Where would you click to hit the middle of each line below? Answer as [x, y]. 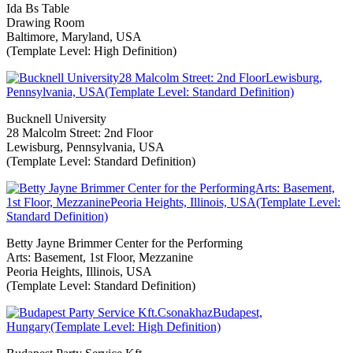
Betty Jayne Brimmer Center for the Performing [124, 243]
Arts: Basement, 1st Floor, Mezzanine [100, 257]
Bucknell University [56, 118]
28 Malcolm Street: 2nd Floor [80, 132]
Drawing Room [45, 22]
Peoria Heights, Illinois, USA [79, 271]
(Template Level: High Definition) [91, 50]
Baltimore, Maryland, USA [74, 36]
